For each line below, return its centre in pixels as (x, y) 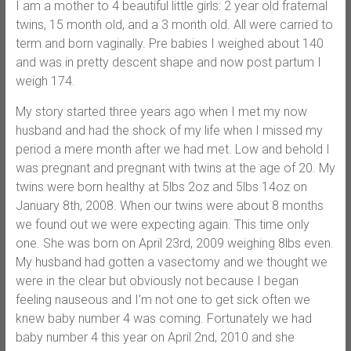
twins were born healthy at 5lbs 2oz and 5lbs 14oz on (161, 186)
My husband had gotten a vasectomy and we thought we (171, 262)
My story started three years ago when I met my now (161, 111)
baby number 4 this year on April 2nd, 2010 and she (155, 337)
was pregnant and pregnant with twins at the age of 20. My (175, 168)
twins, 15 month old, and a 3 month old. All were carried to (174, 24)
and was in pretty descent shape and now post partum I (168, 62)
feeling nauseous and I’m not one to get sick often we (163, 299)
